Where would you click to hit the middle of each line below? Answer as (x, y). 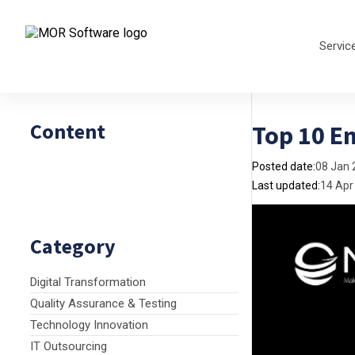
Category (73, 246)
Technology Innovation (89, 325)
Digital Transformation (88, 282)
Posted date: (284, 166)
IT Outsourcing (69, 346)
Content (68, 131)
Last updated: (286, 185)
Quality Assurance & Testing (103, 303)
